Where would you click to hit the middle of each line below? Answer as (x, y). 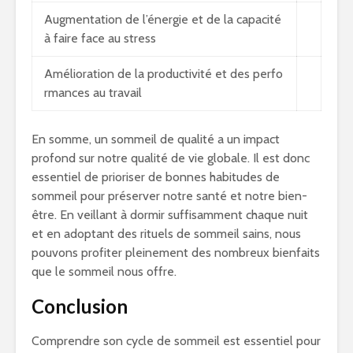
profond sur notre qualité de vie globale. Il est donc (171, 158)
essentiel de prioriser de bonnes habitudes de (156, 177)
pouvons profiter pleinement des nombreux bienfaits (176, 253)
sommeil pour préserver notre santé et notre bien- (169, 196)
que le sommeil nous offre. (104, 272)
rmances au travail (93, 93)
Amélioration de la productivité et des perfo (163, 74)
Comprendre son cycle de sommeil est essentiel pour (176, 341)
